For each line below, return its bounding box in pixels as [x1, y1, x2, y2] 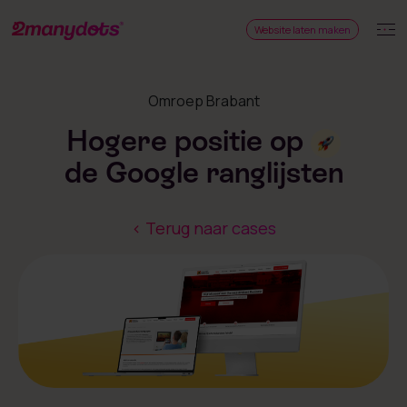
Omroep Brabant [147, 91, 260, 111]
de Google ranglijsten [64, 156, 343, 189]
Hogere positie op [66, 124, 304, 157]
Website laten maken [254, 22, 351, 36]
